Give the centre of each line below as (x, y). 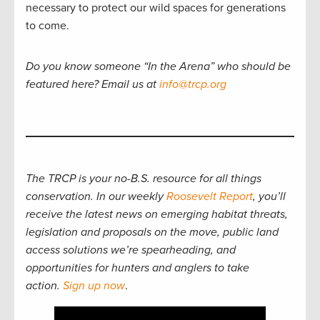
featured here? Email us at (92, 84)
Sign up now (94, 286)
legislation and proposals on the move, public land (152, 232)
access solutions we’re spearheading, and (131, 250)
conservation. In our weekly (96, 196)
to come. (47, 26)
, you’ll (269, 196)
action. (44, 286)
